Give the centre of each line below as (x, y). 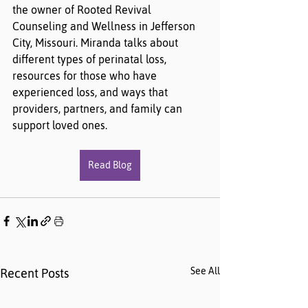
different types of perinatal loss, (91, 59)
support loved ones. (60, 125)
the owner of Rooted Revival (83, 10)
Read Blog (110, 165)
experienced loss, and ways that (91, 92)
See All (205, 271)
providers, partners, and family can (99, 109)
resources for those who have (86, 76)
